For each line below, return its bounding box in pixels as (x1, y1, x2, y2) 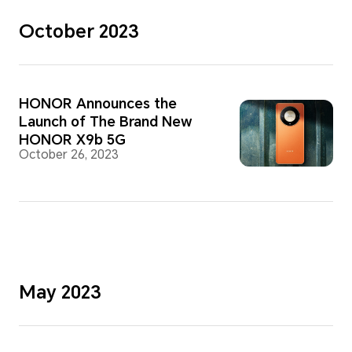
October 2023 (18, 20, 139, 43)
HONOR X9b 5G (18, 131, 126, 148)
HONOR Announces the (18, 95, 177, 112)
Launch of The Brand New (18, 113, 192, 130)
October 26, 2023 (18, 148, 119, 163)
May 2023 (18, 281, 101, 304)
